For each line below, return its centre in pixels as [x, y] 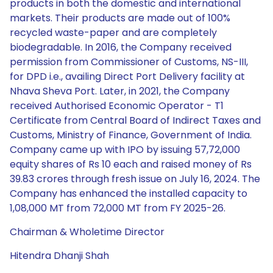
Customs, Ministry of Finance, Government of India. [131, 135]
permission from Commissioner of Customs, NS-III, [129, 62]
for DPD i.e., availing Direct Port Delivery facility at [127, 76]
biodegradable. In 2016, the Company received [121, 47]
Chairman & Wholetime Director [87, 232]
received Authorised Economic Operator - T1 [117, 106]
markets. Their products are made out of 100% [120, 18]
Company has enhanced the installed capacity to [129, 193]
